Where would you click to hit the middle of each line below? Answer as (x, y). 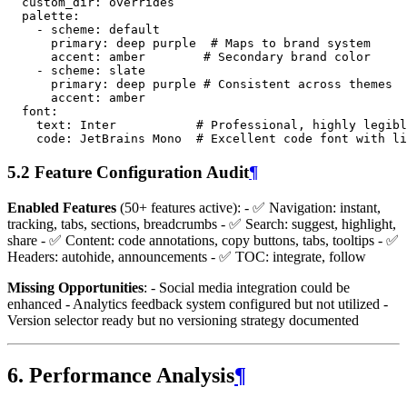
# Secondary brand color (287, 57)
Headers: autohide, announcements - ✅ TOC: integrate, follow (187, 256)
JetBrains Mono (131, 139)
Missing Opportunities (75, 287)
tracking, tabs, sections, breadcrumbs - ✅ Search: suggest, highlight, (202, 223)
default (134, 30)
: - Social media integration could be (247, 287)
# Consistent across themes (298, 84)
